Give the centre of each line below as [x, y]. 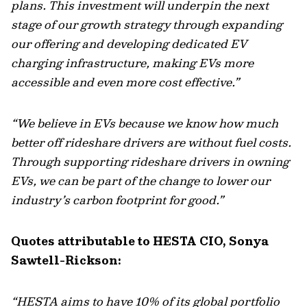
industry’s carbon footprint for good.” [118, 200]
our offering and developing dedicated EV [129, 44]
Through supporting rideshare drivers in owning [150, 161]
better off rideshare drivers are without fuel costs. [151, 142]
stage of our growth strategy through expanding [147, 24]
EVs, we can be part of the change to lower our [140, 181]
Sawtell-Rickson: [66, 260]
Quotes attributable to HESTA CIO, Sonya [140, 241]
